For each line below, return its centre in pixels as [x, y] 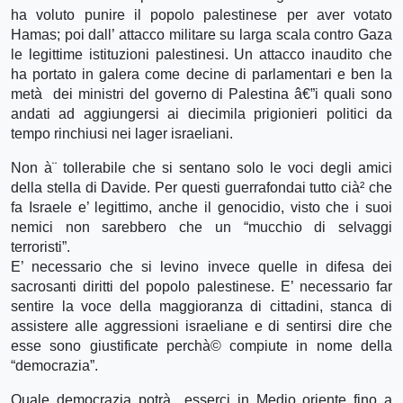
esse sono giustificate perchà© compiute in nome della [201, 345]
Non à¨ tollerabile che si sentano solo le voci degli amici [201, 167]
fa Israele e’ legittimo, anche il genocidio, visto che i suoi [201, 207]
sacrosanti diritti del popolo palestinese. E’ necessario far [201, 286]
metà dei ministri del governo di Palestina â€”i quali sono [201, 94]
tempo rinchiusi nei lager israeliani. [122, 133]
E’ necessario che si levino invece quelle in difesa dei [201, 266]
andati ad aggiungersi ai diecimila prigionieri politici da [201, 113]
